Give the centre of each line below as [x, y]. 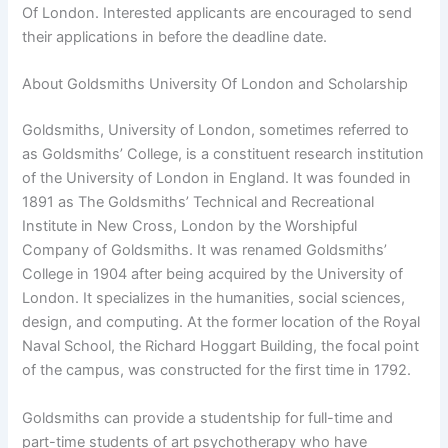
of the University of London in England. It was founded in [217, 178]
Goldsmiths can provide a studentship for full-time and [208, 417]
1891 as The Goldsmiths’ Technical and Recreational [198, 202]
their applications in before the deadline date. [175, 36]
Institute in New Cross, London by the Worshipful [190, 226]
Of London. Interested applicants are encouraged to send [217, 12]
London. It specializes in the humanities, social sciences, [214, 298]
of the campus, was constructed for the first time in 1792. [217, 370]
